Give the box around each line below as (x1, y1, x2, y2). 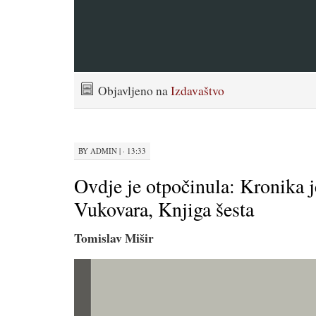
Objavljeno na (98, 83, 171, 99)
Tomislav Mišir (74, 228, 154, 247)
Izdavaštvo (171, 83, 224, 99)
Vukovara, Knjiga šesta (74, 195, 254, 222)
